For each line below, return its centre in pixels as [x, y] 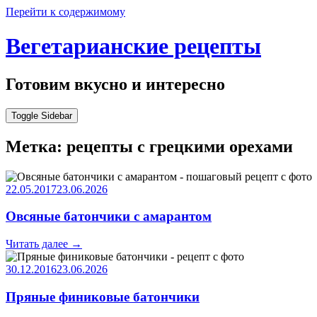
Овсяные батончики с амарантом [109, 217]
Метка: [36, 146]
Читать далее [38, 244]
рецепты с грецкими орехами [180, 146]
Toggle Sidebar [42, 115]
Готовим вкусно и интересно [115, 84]
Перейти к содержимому [65, 12]
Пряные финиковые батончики [103, 296]
